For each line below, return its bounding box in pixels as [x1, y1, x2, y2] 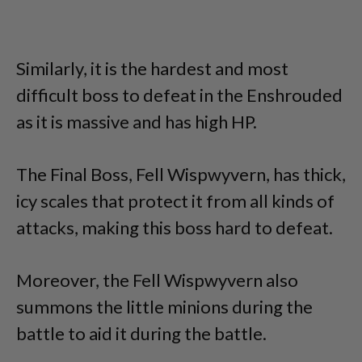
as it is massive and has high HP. [16, 110, 257, 133]
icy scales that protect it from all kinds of [16, 189, 335, 212]
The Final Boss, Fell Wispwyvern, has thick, [16, 162, 346, 185]
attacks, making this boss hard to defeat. [16, 216, 333, 238]
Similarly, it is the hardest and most [16, 57, 288, 79]
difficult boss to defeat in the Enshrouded [16, 83, 343, 106]
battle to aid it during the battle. [16, 322, 267, 344]
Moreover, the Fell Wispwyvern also [16, 268, 298, 291]
